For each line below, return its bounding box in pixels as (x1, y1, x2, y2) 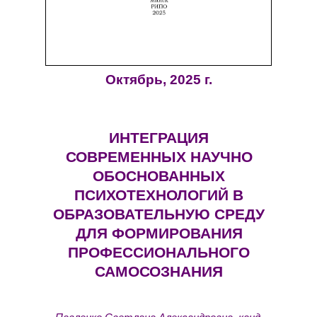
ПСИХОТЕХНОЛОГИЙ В (74, 187, 243, 203)
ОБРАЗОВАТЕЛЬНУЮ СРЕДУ (53, 206, 265, 222)
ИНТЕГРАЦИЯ (109, 129, 209, 146)
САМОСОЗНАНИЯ (95, 263, 223, 279)
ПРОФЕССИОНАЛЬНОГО (68, 244, 250, 260)
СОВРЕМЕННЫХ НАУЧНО (65, 149, 253, 165)
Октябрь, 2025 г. (105, 72, 212, 87)
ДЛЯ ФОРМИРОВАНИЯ (75, 225, 243, 241)
